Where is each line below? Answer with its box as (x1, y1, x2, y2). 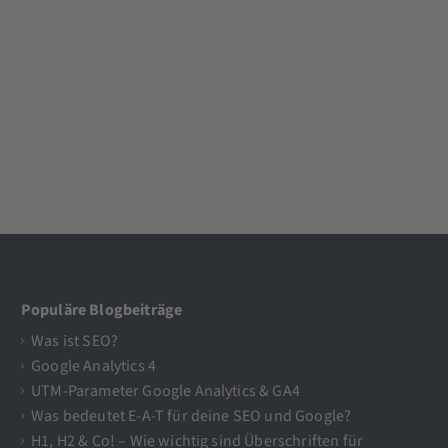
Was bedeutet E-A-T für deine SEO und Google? (31, 405, 352, 428)
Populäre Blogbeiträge (20, 298, 183, 321)
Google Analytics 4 (31, 355, 157, 378)
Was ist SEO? (31, 330, 119, 353)
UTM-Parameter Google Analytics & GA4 (31, 380, 300, 403)
